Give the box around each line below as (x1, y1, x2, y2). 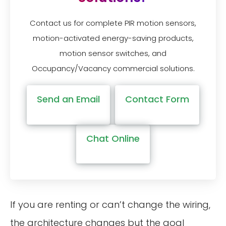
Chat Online (86, 132, 140, 145)
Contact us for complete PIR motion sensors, (30, 18, 196, 29)
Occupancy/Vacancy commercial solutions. (31, 63, 195, 74)
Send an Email (37, 93, 100, 106)
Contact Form (125, 93, 189, 106)
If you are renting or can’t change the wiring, (10, 198, 210, 211)
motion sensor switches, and (60, 48, 166, 59)
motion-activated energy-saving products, (32, 33, 194, 44)
